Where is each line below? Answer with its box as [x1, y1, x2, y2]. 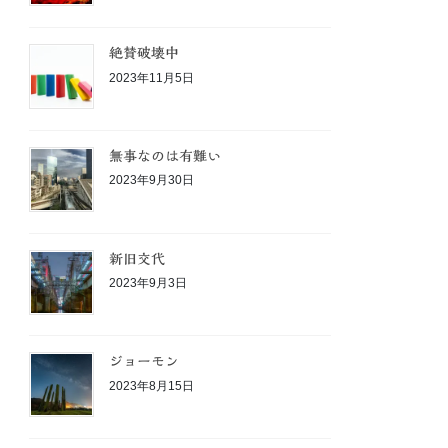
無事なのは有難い [109, 148, 222, 163]
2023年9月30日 [109, 173, 195, 188]
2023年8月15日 [109, 378, 195, 393]
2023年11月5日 [109, 70, 195, 85]
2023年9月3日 [109, 276, 188, 291]
